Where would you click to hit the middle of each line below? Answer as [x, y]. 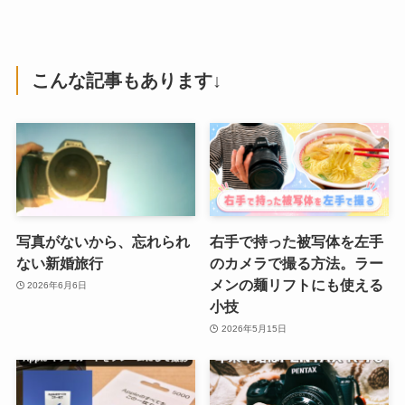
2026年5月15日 [254, 328]
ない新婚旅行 [59, 264]
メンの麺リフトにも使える [297, 285]
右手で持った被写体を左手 [297, 242]
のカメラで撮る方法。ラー [297, 264]
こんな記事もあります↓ [127, 81]
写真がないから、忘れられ [103, 242]
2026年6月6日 [57, 285]
